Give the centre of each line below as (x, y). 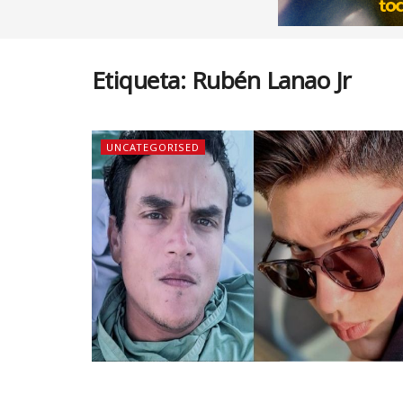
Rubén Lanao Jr (271, 80)
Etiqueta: (142, 80)
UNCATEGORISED (153, 147)
